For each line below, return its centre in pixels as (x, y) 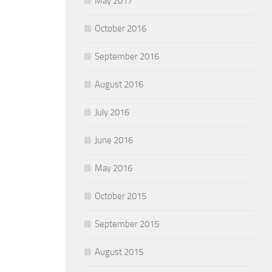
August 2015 (119, 252)
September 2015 (127, 224)
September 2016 (127, 56)
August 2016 (119, 84)
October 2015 (121, 196)
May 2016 (114, 168)
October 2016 (121, 29)
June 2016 (114, 140)
